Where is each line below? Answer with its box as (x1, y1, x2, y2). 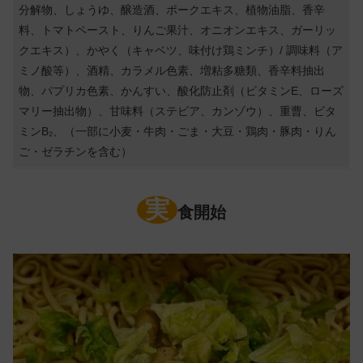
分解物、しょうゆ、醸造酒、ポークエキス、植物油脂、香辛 (19, 2, 326, 16)
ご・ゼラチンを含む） (19, 144, 133, 158)
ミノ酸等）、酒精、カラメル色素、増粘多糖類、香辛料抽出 (19, 63, 326, 77)
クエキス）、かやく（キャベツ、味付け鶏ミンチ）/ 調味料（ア (19, 43, 344, 57)
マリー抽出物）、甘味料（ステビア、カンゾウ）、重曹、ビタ (19, 104, 337, 117)
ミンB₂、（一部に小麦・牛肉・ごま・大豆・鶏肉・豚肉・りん (19, 124, 337, 138)
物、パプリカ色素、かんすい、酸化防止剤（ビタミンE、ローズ (19, 83, 344, 97)
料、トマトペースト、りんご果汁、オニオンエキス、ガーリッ (19, 23, 337, 36)
